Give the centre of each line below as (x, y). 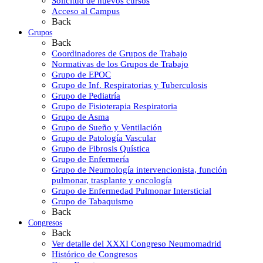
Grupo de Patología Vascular (104, 138)
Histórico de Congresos (95, 254)
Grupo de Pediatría (86, 95)
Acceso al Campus (86, 11)
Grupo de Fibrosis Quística (101, 148)
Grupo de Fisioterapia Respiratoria (114, 106)
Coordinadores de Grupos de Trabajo (119, 53)
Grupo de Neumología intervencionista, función (139, 169)
